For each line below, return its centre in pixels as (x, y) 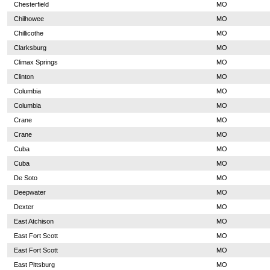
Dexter (24, 207)
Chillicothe (28, 33)
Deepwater (30, 192)
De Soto (25, 178)
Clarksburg (30, 48)
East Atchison (33, 221)
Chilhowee (29, 19)
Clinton (24, 77)
